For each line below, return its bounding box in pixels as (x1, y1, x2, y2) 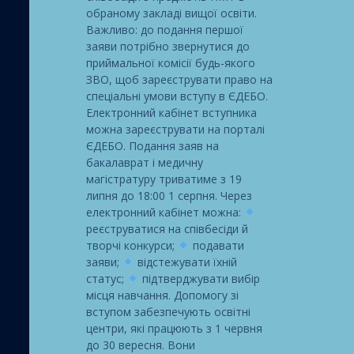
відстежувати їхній (134, 254, 238, 269)
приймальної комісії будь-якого (85, 55, 255, 70)
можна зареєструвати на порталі (85, 121, 265, 137)
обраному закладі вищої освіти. (85, 5, 257, 21)
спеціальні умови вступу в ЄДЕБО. (85, 88, 268, 104)
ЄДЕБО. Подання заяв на (85, 137, 219, 153)
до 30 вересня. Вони (85, 337, 195, 352)
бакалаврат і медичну (85, 154, 203, 170)
